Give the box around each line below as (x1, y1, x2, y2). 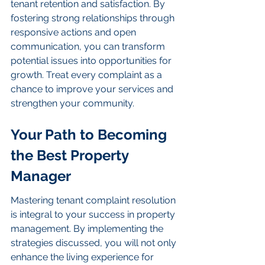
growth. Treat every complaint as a (11, 69, 164, 81)
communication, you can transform (11, 41, 167, 53)
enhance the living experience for (11, 251, 156, 263)
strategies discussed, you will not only (11, 237, 179, 249)
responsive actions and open (11, 27, 138, 38)
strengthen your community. (11, 98, 134, 109)
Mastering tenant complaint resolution (11, 195, 178, 206)
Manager (11, 167, 71, 185)
